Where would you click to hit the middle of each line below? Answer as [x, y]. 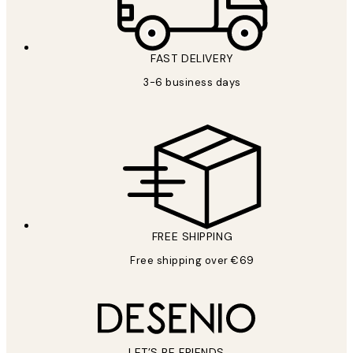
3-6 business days [192, 82]
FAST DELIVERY [192, 58]
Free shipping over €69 [192, 260]
